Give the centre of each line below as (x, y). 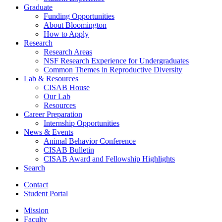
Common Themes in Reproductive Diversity (113, 69)
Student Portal (46, 193)
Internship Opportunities (82, 123)
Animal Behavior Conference (90, 141)
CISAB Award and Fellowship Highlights (109, 159)
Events (62, 132)
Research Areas (68, 52)
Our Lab (57, 96)
